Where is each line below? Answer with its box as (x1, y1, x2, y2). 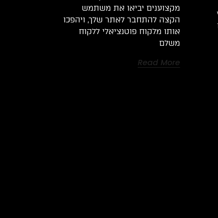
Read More (137, 56, 180, 68)
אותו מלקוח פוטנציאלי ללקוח (78, 26, 180, 36)
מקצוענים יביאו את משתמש (81, 3, 180, 13)
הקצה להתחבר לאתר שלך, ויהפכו (63, 15, 180, 24)
